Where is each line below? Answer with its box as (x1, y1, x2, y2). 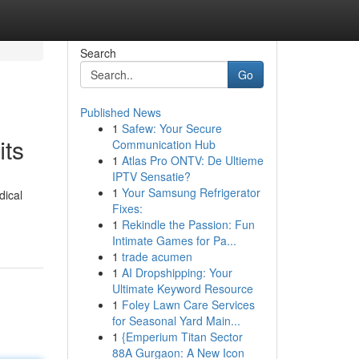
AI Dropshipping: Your (121, 264, 232, 280)
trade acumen (121, 248, 192, 264)
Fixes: (111, 200, 143, 216)
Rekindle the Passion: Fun (121, 216, 255, 232)
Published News (79, 104, 161, 120)
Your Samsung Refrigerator (121, 184, 260, 200)
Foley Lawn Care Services (121, 296, 255, 313)
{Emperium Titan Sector (121, 329, 243, 345)
